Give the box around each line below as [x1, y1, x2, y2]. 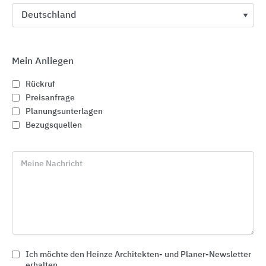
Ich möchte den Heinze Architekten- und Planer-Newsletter [26, 250, 251, 259]
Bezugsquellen [26, 121, 82, 129]
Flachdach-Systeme [18, 191, 105, 201]
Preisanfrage [26, 93, 75, 102]
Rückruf [26, 80, 55, 88]
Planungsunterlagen [26, 107, 103, 116]
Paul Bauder [18, 208, 62, 216]
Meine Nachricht [21, 159, 83, 168]
